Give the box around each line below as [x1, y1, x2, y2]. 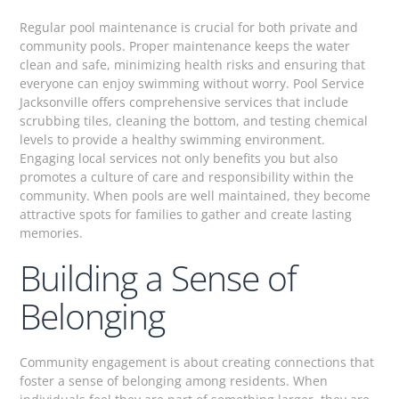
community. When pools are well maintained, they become [20, 186, 371, 204]
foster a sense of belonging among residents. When [20, 371, 329, 389]
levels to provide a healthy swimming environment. [20, 130, 326, 148]
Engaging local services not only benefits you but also [20, 149, 338, 167]
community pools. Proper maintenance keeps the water [20, 37, 351, 54]
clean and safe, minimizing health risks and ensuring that [20, 55, 366, 73]
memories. [20, 224, 84, 241]
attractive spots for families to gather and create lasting [20, 205, 353, 223]
